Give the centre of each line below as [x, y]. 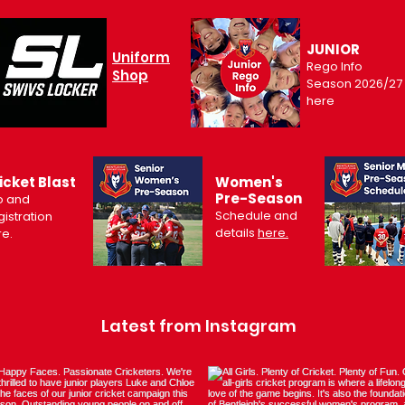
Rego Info [334, 66]
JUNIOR [333, 49]
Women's [249, 182]
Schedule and [256, 216]
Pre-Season [259, 198]
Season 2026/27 [354, 84]
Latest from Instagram [198, 326]
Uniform [141, 57]
